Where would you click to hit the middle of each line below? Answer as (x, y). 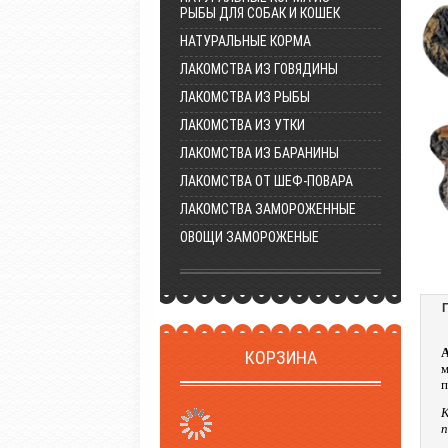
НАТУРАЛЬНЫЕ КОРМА (245, 41)
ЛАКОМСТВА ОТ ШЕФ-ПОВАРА (266, 181)
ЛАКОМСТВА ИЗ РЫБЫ (245, 97)
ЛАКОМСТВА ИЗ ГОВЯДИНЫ (259, 69)
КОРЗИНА (280, 357)
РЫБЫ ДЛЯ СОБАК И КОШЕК (260, 13)
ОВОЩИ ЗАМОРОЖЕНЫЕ (249, 237)
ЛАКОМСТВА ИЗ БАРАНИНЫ (259, 153)
